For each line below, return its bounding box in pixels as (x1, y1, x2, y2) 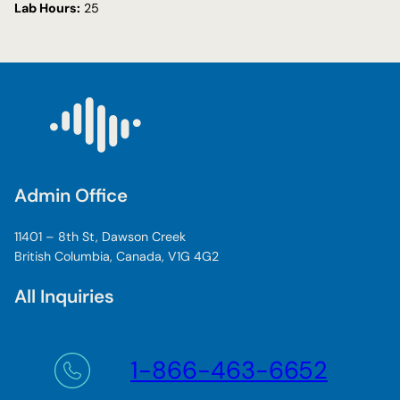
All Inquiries (14, 285, 114, 309)
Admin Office (14, 184, 128, 208)
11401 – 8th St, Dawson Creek (14, 228, 186, 245)
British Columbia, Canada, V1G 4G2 (14, 247, 219, 264)
